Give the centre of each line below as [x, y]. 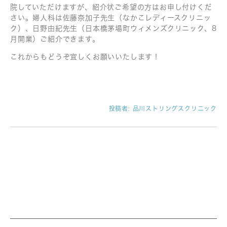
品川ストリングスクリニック [175, 108]
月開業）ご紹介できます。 [55, 39]
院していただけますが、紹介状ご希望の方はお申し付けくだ [111, 7]
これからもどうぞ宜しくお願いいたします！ [85, 56]
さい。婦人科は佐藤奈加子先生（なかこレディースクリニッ [111, 17]
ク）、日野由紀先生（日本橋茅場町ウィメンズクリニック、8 [113, 28]
